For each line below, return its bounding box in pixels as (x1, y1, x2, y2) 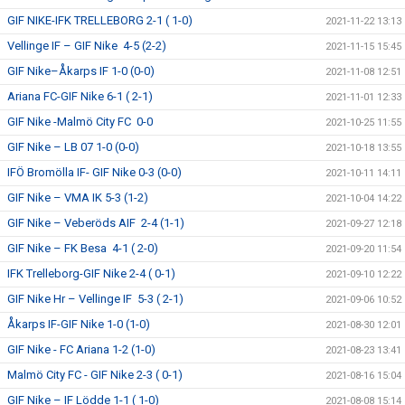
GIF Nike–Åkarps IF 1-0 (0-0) (7, 64, 155, 78)
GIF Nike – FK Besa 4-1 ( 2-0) (7, 241, 158, 255)
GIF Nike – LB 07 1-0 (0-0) (7, 140, 139, 154)
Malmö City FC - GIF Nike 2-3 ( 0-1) (7, 368, 183, 381)
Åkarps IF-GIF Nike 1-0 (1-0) (7, 317, 150, 331)
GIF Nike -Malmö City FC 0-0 (7, 115, 153, 128)
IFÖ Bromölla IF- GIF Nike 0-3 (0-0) (7, 165, 182, 179)
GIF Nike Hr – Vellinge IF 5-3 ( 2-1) (7, 292, 184, 306)
